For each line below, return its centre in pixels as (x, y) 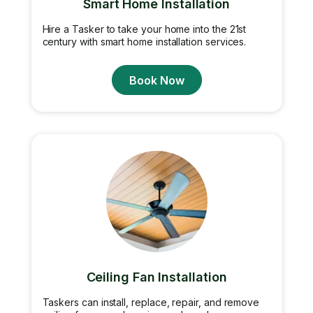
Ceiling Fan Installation (156, 277)
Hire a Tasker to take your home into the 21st (144, 29)
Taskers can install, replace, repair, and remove (151, 302)
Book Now (156, 80)
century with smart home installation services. (144, 42)
